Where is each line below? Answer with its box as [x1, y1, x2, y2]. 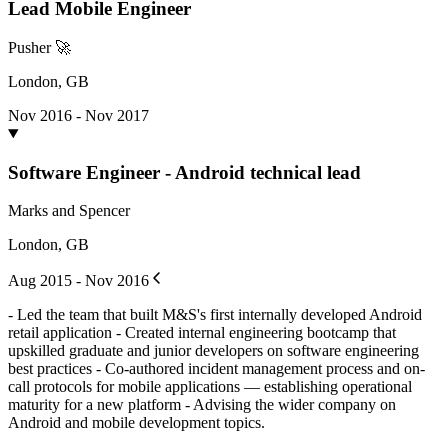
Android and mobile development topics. [8, 414, 265, 432]
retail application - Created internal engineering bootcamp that [8, 324, 396, 342]
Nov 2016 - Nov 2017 [8, 107, 149, 125]
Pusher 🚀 [8, 39, 71, 57]
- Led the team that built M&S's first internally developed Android [8, 306, 422, 324]
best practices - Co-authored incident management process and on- [8, 360, 425, 378]
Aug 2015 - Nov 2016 [8, 272, 149, 290]
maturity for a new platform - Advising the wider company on [8, 396, 396, 414]
